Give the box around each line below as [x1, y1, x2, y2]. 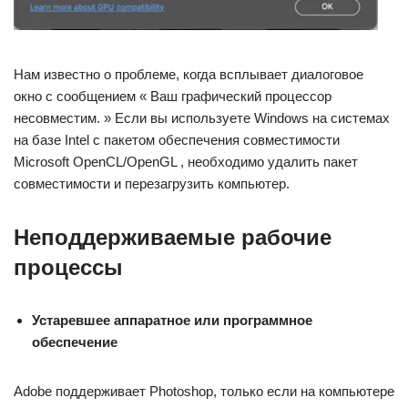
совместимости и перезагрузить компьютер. [14, 176, 290, 191]
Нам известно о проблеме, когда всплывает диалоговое [14, 66, 363, 82]
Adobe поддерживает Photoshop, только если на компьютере [14, 383, 394, 399]
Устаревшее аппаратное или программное [32, 312, 312, 328]
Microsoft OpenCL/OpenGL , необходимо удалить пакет [14, 154, 358, 169]
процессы [14, 255, 123, 280]
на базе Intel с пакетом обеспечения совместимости [14, 132, 340, 148]
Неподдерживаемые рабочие [14, 225, 331, 250]
